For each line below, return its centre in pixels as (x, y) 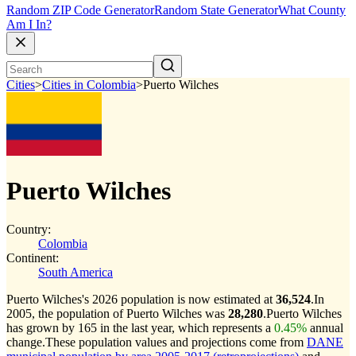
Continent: (33, 258)
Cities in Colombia (89, 85)
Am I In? (29, 25)
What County (312, 10)
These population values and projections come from (176, 342)
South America (75, 272)
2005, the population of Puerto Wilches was (117, 313)
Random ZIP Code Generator (80, 10)
